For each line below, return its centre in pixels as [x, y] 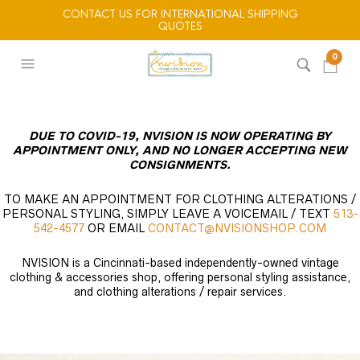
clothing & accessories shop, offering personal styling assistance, [180, 277]
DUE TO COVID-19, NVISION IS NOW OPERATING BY [180, 136]
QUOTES [180, 26]
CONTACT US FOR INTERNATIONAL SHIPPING [180, 14]
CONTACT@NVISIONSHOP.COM [237, 228]
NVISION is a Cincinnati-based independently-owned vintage [180, 263]
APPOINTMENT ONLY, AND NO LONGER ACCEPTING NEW [180, 150]
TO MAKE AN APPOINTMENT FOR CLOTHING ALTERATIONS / [180, 199]
